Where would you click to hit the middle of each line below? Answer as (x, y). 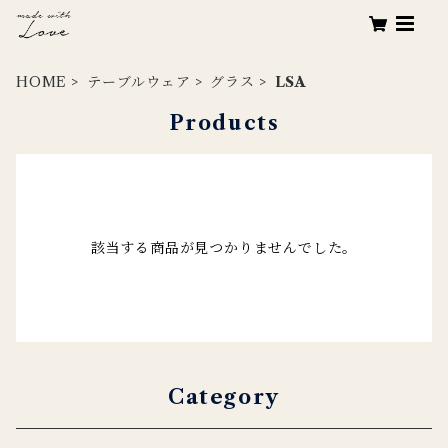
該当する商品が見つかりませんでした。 (224, 248)
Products (224, 123)
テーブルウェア (139, 82)
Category (224, 397)
